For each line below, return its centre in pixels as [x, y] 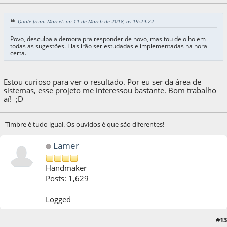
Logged [59, 199]
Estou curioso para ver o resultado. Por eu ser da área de [103, 81]
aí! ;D [14, 99]
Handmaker [66, 168]
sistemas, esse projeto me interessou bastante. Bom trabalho [110, 90]
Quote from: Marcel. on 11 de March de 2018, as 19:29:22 [86, 21]
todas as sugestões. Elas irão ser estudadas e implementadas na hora [108, 46]
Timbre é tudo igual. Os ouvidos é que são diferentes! [84, 124]
